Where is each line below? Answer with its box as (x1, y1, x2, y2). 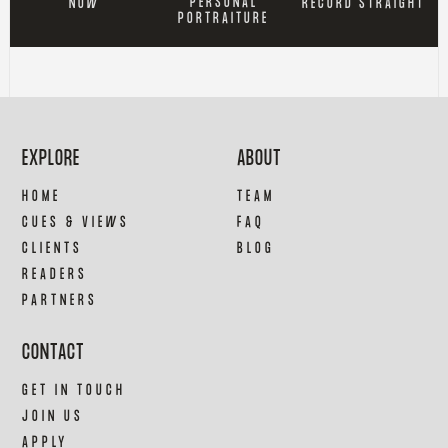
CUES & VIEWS (22, 214, 131, 232)
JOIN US (22, 408, 85, 426)
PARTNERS (22, 292, 99, 310)
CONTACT (22, 341, 86, 366)
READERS (22, 266, 89, 284)
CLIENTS (22, 240, 84, 258)
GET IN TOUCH (22, 382, 127, 400)
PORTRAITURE (178, 10, 270, 28)
